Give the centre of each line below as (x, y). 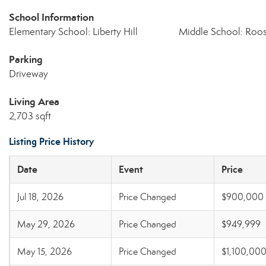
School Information (51, 17)
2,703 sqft (30, 116)
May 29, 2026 (46, 224)
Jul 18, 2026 (40, 197)
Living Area (34, 102)
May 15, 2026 (45, 251)
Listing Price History (51, 142)
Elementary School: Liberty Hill (73, 32)
